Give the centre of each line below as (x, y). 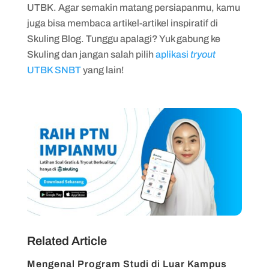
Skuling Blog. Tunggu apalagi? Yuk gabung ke (123, 38)
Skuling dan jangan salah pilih (91, 54)
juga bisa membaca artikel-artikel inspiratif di (122, 23)
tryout (203, 54)
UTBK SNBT (54, 70)
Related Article (67, 241)
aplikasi (173, 54)
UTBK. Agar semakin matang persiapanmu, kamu (133, 7)
